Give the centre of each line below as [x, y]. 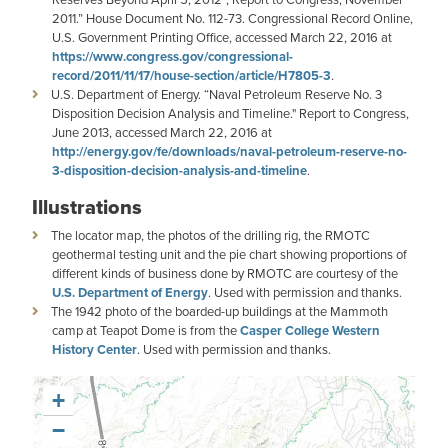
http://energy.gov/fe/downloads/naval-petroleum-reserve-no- [229, 151]
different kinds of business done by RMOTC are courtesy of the [225, 273]
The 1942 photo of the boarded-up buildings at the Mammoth [219, 311]
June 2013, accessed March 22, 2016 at [162, 132]
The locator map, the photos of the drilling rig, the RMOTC [210, 235]
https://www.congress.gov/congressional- [172, 56]
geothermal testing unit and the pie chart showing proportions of [229, 254]
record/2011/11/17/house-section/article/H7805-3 [191, 75]
